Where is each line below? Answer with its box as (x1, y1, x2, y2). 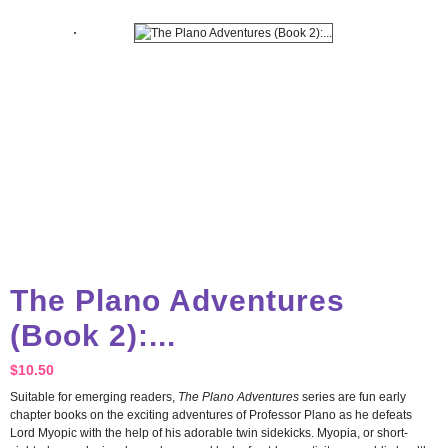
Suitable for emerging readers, (10, 390, 178, 404)
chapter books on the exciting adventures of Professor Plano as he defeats (10, 408, 412, 422)
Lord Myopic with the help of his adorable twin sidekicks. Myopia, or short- (10, 426, 408, 440)
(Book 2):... (10, 319, 176, 352)
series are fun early (302, 390, 406, 404)
